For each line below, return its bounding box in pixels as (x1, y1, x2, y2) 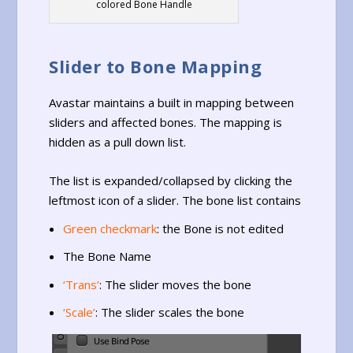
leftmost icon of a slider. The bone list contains (49, 192, 302, 209)
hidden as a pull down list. (49, 134, 187, 150)
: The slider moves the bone (98, 276, 251, 292)
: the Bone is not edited (156, 220, 284, 236)
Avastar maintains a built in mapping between (49, 95, 295, 111)
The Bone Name (62, 248, 151, 265)
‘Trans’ (62, 276, 99, 292)
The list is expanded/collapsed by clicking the (49, 173, 293, 189)
